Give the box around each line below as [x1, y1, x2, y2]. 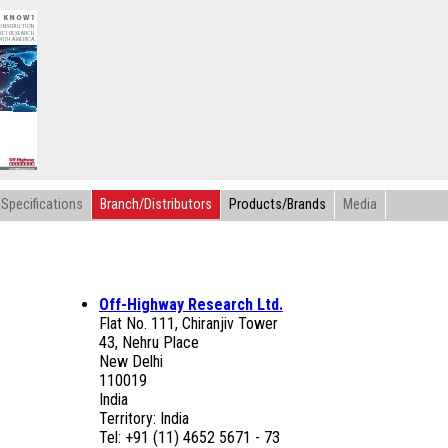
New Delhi [99, 352, 163, 371]
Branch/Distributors [100, 196, 212, 213]
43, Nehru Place [99, 333, 199, 352]
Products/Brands [229, 196, 326, 213]
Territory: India [99, 409, 189, 428]
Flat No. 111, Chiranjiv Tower [99, 314, 278, 333]
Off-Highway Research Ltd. [99, 295, 283, 314]
